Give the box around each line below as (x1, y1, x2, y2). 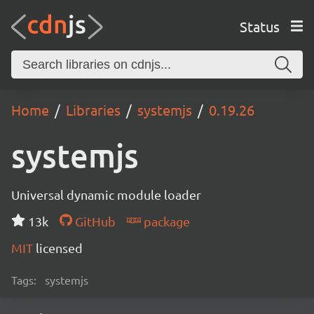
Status (239, 17, 280, 35)
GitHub (71, 214, 116, 228)
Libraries (66, 101, 121, 118)
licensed (36, 240, 83, 255)
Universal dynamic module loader (11, 187, 201, 202)
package (140, 214, 190, 228)
